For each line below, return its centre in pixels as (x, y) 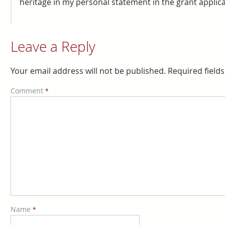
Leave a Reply (53, 46)
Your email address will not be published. (88, 71)
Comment (28, 91)
